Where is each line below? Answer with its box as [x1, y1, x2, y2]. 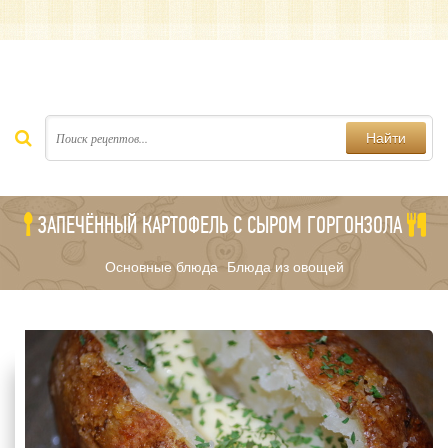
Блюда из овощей [226, 259, 344, 275]
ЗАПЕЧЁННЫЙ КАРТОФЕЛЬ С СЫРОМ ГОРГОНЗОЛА [37, 211, 402, 239]
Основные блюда [104, 259, 218, 275]
